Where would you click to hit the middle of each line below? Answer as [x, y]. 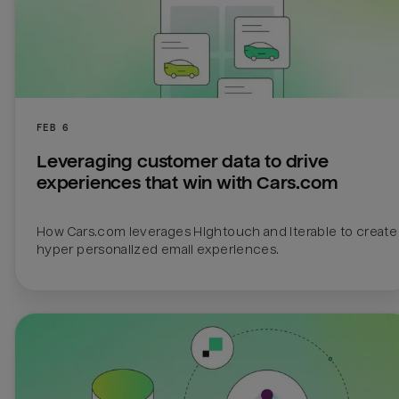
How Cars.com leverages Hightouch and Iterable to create [217, 232]
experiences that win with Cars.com [187, 183]
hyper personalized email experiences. [158, 250]
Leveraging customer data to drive [183, 162]
